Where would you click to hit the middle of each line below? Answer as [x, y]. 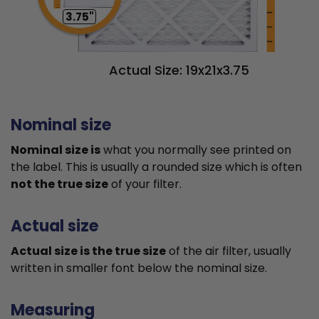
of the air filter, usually [229, 251]
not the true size [59, 184]
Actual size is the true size [88, 251]
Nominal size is [56, 150]
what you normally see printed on [196, 150]
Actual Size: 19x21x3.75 [179, 70]
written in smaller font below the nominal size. [139, 268]
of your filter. [145, 184]
